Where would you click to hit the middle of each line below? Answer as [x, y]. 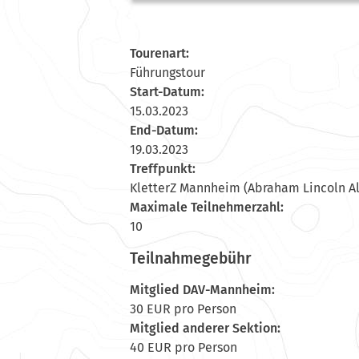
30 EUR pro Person [183, 309]
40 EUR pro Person [184, 347]
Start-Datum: [167, 91]
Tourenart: [159, 53]
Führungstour [167, 72]
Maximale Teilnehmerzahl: [207, 207]
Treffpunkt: [163, 168]
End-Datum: [164, 130]
